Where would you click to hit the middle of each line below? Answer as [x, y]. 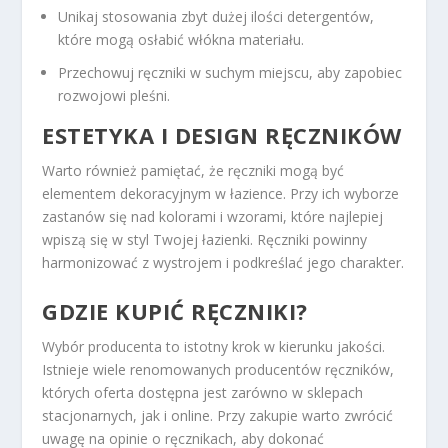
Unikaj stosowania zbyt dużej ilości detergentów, [216, 17]
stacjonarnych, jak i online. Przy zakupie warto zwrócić [218, 415]
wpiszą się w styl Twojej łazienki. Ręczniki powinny [205, 240]
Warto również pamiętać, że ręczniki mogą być [193, 171]
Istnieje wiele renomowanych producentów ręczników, [218, 369]
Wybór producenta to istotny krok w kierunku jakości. [214, 346]
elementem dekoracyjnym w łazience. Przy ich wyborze [221, 194]
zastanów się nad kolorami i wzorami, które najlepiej [213, 217]
